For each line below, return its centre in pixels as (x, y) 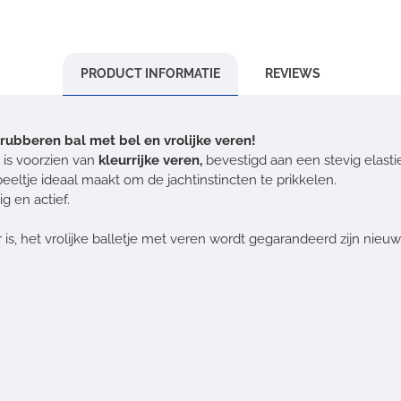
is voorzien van (51, 160)
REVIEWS (293, 73)
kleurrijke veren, (150, 160)
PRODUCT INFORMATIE (150, 73)
